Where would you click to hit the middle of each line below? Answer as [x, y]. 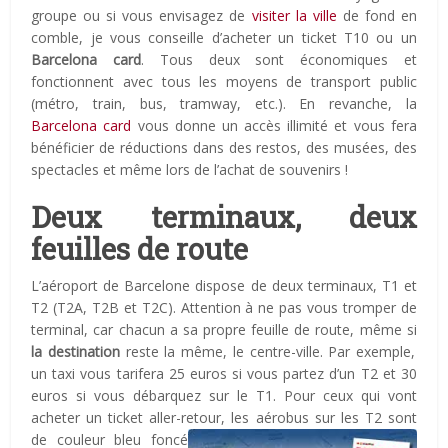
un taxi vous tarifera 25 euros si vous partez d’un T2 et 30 [224, 374]
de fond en [376, 16]
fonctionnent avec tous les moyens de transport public [224, 82]
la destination [75, 352]
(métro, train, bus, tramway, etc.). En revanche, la [224, 104]
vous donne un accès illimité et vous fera [277, 126]
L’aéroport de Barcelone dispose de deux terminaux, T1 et [224, 286]
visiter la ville [294, 16]
